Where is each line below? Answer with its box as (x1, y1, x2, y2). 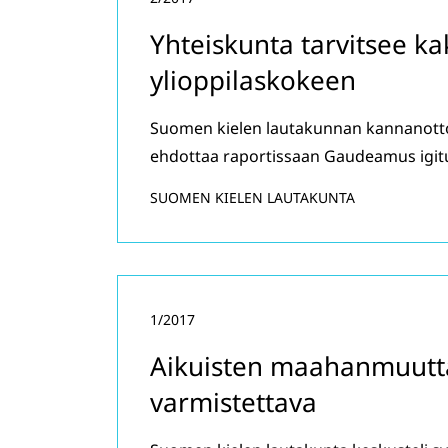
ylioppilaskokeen (150, 62, 356, 98)
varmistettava (150, 384, 317, 420)
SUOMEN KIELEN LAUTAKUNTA (150, 188, 355, 207)
